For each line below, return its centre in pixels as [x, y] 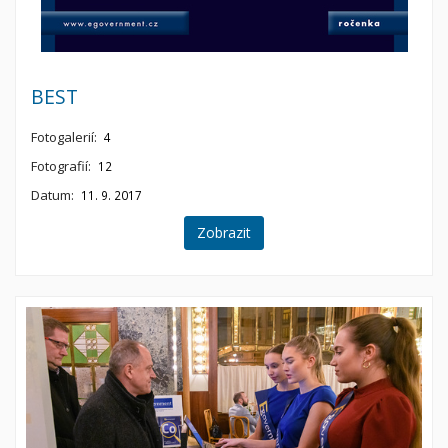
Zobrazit [224, 232]
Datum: [52, 195]
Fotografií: [61, 165]
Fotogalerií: [64, 136]
